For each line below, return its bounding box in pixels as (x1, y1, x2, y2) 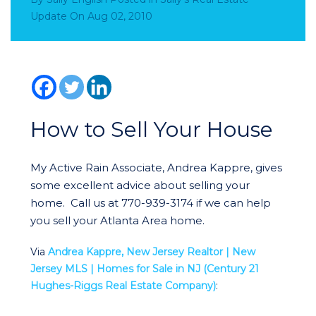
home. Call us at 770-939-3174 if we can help (30, 196, 271, 209)
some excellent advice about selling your (30, 178, 250, 192)
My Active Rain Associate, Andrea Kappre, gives (30, 161, 282, 174)
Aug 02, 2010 (87, 10, 152, 23)
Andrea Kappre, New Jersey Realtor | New (48, 245, 255, 258)
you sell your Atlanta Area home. (30, 214, 205, 227)
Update (30, 10, 67, 23)
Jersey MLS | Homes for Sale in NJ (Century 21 (30, 262, 259, 275)
